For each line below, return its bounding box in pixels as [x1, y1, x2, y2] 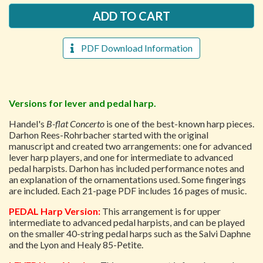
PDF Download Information [74, 42, 193, 53]
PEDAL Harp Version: [9, 205, 100, 217]
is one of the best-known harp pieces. [104, 118, 254, 129]
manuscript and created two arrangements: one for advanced [9, 140, 252, 151]
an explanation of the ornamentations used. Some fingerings [9, 174, 246, 185]
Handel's [9, 118, 46, 129]
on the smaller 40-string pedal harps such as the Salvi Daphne [9, 228, 251, 239]
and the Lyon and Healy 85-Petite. [9, 239, 143, 250]
